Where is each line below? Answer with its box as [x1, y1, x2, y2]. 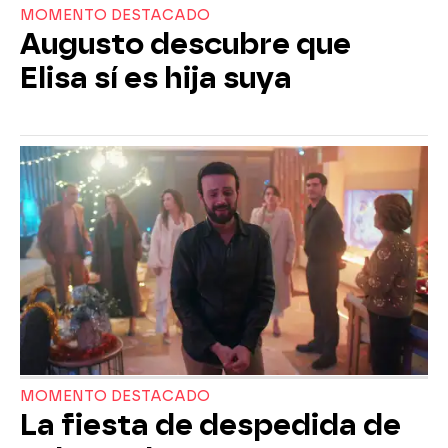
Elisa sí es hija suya [20, 60, 292, 95]
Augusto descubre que [20, 26, 351, 61]
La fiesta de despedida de [20, 408, 401, 443]
